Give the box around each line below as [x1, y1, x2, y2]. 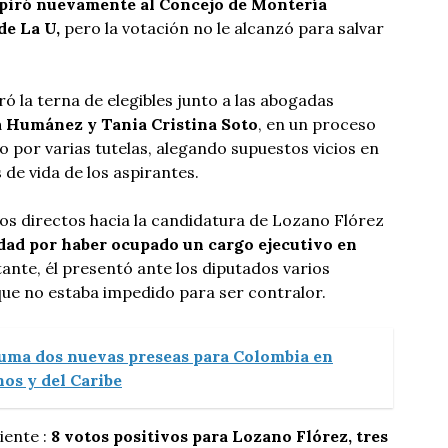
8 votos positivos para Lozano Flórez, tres [51, 426, 388, 446]
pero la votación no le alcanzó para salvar [60, 18, 384, 38]
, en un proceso [258, 114, 376, 134]
